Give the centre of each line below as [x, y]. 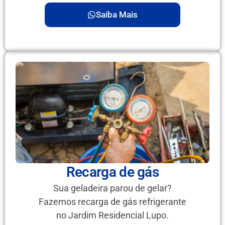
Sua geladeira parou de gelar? [113, 188]
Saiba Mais [117, 15]
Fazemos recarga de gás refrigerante [113, 202]
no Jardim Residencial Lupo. [113, 215]
